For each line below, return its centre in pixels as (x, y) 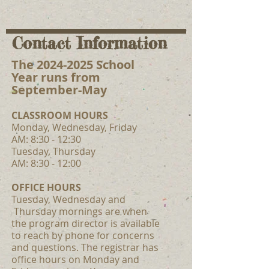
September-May (59, 90)
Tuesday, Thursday (53, 151)
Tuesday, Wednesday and (68, 199)
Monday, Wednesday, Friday (74, 127)
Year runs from (56, 77)
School (114, 65)
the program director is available (86, 223)
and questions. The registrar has (85, 247)
